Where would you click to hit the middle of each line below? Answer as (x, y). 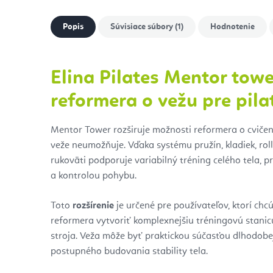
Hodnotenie (232, 27)
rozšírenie (93, 206)
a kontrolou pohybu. (94, 176)
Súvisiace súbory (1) (147, 27)
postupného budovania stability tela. (129, 251)
